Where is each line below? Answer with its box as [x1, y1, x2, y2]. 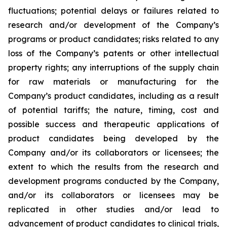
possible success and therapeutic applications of [8, 119, 219, 129]
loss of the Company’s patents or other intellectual [8, 48, 219, 58]
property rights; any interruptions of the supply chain [8, 62, 219, 72]
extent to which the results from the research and [8, 162, 219, 172]
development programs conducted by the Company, [8, 176, 219, 186]
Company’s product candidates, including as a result [8, 91, 219, 101]
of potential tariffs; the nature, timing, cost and [8, 105, 219, 115]
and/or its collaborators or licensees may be [8, 190, 219, 200]
